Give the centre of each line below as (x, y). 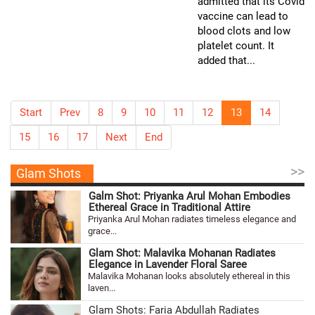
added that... (226, 60)
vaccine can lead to (243, 16)
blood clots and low (244, 31)
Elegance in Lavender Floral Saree (168, 264)
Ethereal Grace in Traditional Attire (169, 207)
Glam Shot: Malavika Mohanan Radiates (182, 253)
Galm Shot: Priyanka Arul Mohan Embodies (189, 196)
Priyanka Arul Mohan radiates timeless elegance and (192, 219)
